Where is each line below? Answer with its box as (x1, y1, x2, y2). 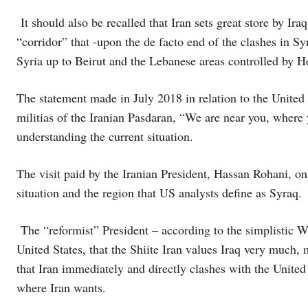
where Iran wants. (16, 279, 106, 296)
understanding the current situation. (16, 128, 193, 144)
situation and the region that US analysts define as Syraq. (16, 184, 302, 201)
